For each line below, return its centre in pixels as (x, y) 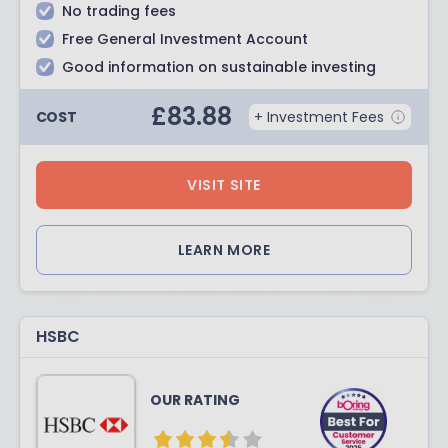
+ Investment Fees (319, 117)
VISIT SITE (224, 185)
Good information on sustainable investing (218, 67)
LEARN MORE (224, 250)
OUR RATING (194, 400)
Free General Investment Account (184, 39)
